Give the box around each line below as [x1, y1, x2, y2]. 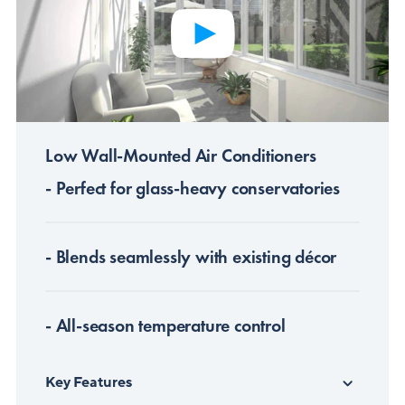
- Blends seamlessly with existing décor [44, 245, 337, 269]
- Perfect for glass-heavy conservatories [44, 176, 340, 201]
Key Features [44, 372, 132, 393]
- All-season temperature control [44, 314, 286, 338]
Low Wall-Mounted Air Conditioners [44, 144, 316, 168]
